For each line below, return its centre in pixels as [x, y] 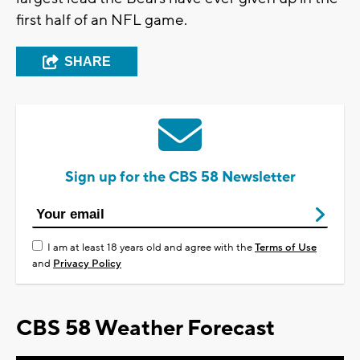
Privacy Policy [87, 264]
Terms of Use [286, 248]
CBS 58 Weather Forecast [145, 329]
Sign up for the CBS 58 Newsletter [180, 178]
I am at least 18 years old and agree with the [151, 248]
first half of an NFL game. [102, 20]
